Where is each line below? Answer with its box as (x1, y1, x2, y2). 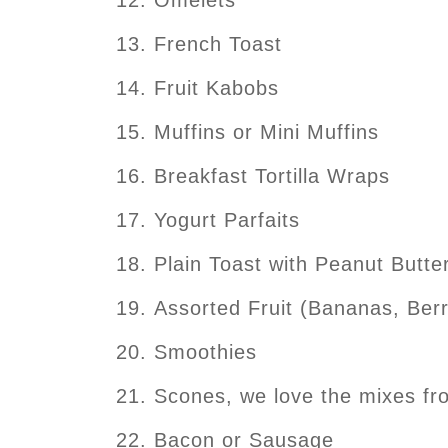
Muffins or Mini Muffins (154, 120, 379, 143)
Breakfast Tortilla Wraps (154, 164, 390, 187)
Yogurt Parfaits (154, 208, 300, 231)
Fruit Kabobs (154, 76, 279, 99)
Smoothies (154, 340, 257, 363)
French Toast (154, 32, 282, 55)
